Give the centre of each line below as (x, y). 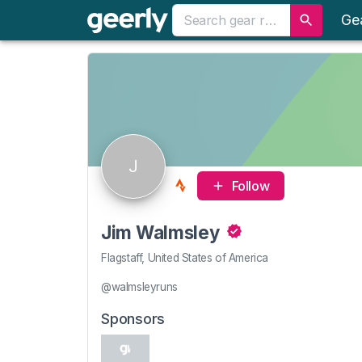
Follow (250, 185)
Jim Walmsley (160, 232)
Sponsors (133, 319)
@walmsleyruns (139, 287)
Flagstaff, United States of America (185, 258)
